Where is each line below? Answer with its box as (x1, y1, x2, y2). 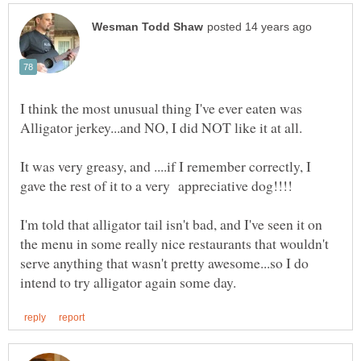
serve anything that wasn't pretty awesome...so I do (20, 252, 309, 272)
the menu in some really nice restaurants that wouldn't (20, 233, 329, 253)
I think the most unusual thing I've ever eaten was (20, 98, 302, 118)
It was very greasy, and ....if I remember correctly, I (20, 156, 311, 176)
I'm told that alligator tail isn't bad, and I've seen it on (20, 214, 322, 234)
